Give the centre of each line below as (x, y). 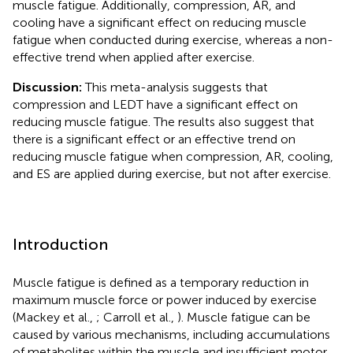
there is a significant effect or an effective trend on (154, 139)
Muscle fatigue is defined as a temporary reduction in (161, 282)
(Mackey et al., (54, 317)
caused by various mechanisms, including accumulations (171, 334)
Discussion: (47, 87)
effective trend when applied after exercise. (134, 57)
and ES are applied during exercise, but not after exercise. (172, 173)
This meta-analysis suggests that (175, 87)
